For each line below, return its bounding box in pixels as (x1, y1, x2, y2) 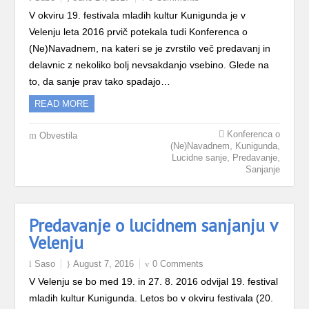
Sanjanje (245, 164, 280, 175)
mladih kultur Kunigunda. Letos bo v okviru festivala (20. (29, 292, 274, 303)
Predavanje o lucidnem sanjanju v (29, 215, 278, 237)
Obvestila (39, 130, 78, 141)
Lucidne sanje (171, 152, 227, 163)
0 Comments (152, 259, 204, 269)
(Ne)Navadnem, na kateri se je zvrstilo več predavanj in (29, 43, 271, 54)
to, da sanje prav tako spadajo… (29, 76, 171, 87)
